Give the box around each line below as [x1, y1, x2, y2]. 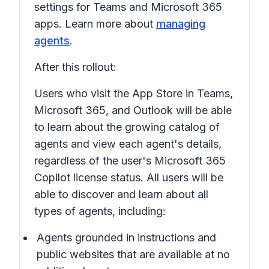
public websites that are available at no [37, 248, 230, 261]
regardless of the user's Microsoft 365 [34, 154, 226, 167]
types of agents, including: [34, 205, 166, 217]
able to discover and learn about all [34, 188, 208, 201]
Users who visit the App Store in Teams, [34, 87, 233, 100]
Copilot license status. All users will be [34, 171, 223, 184]
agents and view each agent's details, [34, 138, 222, 150]
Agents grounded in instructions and [37, 231, 216, 244]
